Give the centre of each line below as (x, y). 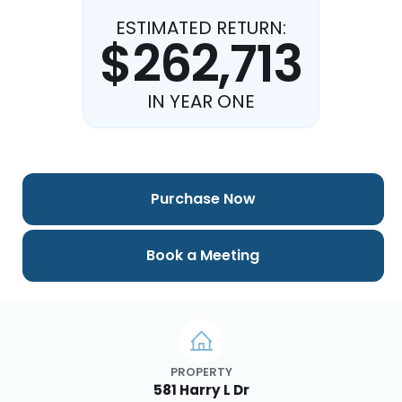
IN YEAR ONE (201, 101)
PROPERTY (201, 371)
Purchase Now (203, 199)
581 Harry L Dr (201, 389)
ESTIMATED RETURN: (201, 28)
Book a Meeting (203, 256)
